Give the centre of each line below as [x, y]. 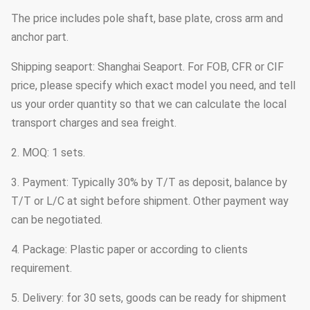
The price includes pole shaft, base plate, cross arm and [147, 18]
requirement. [42, 268]
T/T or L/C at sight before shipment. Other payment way [150, 201]
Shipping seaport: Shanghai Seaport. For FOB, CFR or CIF [147, 66]
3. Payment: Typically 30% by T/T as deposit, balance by [149, 182]
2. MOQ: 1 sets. [48, 152]
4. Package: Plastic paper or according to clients [129, 249]
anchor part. [40, 37]
